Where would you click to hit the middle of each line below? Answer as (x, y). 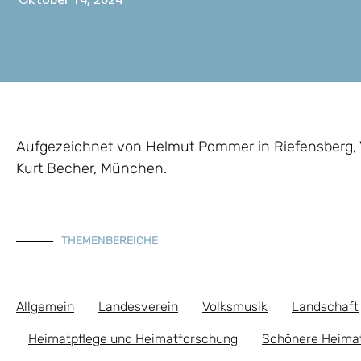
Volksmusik (235, 307)
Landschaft (325, 307)
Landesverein (138, 307)
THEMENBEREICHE (110, 241)
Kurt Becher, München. (91, 169)
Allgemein (45, 307)
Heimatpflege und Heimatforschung (133, 339)
